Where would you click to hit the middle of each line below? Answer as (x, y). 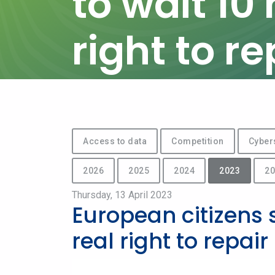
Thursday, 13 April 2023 (122, 195)
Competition (198, 141)
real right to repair (170, 241)
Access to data (115, 141)
